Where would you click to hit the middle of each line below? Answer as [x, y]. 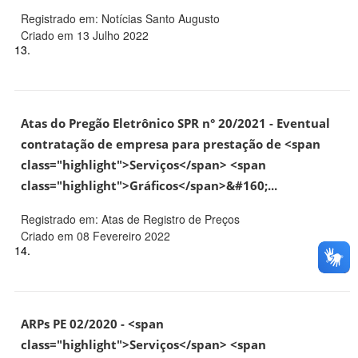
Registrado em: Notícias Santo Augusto [120, 18]
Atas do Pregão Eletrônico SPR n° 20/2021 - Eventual [175, 123]
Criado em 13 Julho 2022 [85, 35]
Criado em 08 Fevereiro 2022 [95, 235]
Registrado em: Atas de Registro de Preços [130, 219]
